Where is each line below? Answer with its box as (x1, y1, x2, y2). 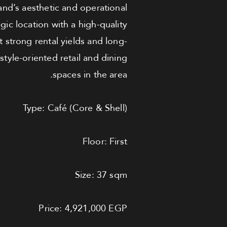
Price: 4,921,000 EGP (39, 200, 127, 216)
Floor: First (82, 133, 127, 149)
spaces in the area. (52, 66, 127, 83)
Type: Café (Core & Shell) (22, 99, 127, 116)
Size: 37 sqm (74, 166, 127, 183)
